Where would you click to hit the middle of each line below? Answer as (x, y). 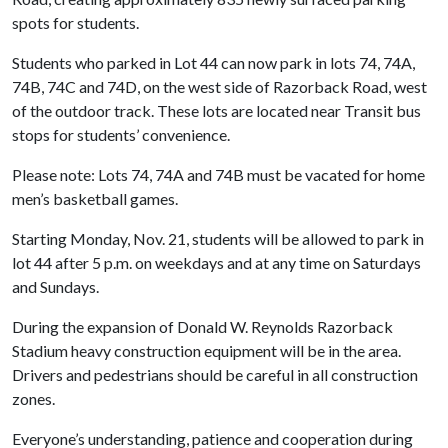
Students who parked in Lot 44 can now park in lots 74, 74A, (213, 62)
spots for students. (75, 22)
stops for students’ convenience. (121, 134)
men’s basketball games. (95, 198)
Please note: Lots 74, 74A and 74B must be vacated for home (218, 174)
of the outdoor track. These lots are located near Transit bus (216, 110)
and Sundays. (55, 286)
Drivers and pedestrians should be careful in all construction (215, 374)
